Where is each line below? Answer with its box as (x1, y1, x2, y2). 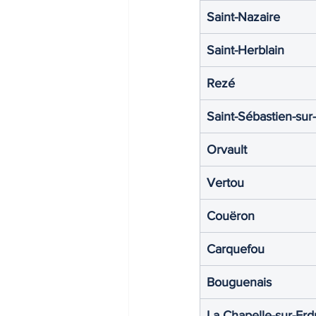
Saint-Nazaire (207, 9, 280, 24)
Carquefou (207, 241, 265, 256)
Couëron (207, 208, 255, 223)
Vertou (207, 175, 244, 190)
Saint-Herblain (207, 42, 284, 57)
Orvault (207, 142, 247, 157)
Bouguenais (207, 274, 272, 289)
